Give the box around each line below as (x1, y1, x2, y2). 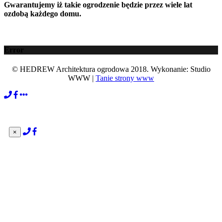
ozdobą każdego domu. (4, 9, 81, 18)
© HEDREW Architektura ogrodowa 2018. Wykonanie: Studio (11, 65, 211, 74)
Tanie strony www (96, 74, 154, 83)
